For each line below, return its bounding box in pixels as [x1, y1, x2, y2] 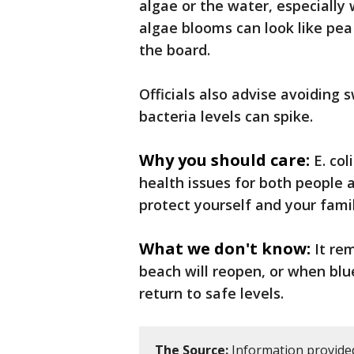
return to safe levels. [139, 284, 284, 303]
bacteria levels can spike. [139, 107, 313, 126]
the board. [139, 40, 210, 59]
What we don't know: [139, 238, 311, 259]
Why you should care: [139, 149, 310, 171]
